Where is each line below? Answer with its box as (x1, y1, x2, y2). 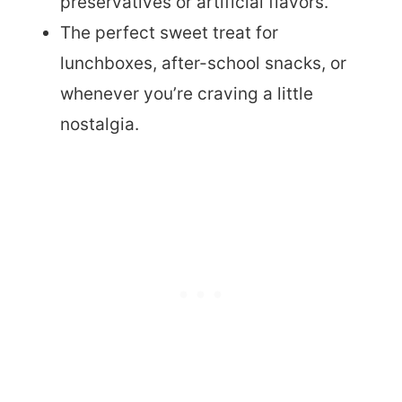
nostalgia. (60, 113, 139, 135)
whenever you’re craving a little (60, 83, 313, 104)
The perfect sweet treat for (60, 22, 278, 43)
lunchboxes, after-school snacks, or (60, 52, 346, 74)
